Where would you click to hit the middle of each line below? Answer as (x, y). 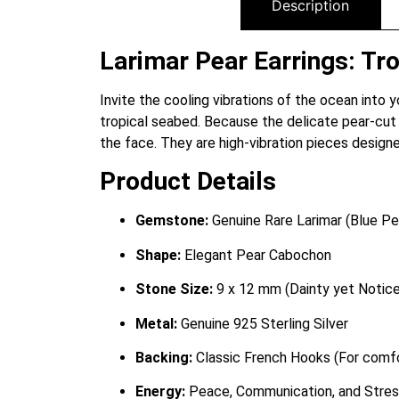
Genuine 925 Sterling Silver (263, 323)
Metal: (156, 323)
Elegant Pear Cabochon (256, 255)
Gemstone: (172, 221)
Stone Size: (174, 289)
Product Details (188, 182)
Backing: (164, 357)
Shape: (158, 255)
